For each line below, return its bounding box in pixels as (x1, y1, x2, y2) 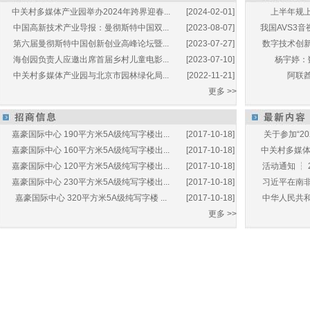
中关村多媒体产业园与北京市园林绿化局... (13, 71, 169, 80)
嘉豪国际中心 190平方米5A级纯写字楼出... (12, 129, 170, 139)
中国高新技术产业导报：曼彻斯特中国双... (12, 23, 169, 33)
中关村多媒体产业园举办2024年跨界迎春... (11, 7, 170, 17)
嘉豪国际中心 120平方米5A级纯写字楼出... (12, 161, 170, 171)
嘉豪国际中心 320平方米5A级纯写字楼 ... (15, 193, 167, 203)
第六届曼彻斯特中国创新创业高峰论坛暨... (12, 39, 169, 48)
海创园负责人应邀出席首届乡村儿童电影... (12, 55, 169, 64)
